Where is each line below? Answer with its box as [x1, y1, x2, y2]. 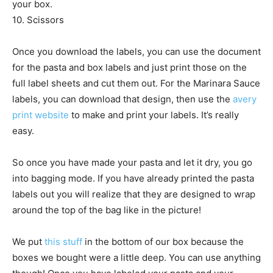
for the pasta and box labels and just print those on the [12, 62, 247, 74]
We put [12, 236, 44, 248]
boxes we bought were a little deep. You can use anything [12, 252, 261, 264]
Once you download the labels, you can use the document [12, 46, 261, 58]
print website [12, 109, 69, 121]
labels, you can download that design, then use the [12, 93, 233, 105]
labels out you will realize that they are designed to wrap [12, 188, 255, 200]
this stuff [44, 236, 82, 248]
